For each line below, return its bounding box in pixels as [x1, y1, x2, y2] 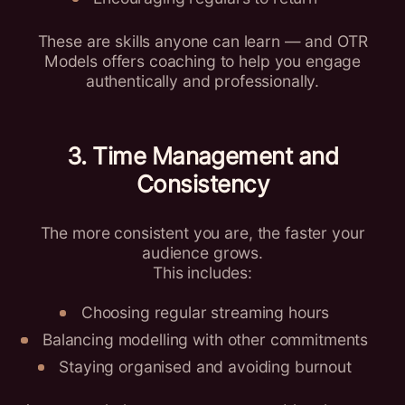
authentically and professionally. [85, 71, 320, 91]
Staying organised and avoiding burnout [59, 357, 352, 377]
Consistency [136, 170, 269, 199]
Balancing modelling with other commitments [42, 330, 369, 350]
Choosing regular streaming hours [80, 303, 330, 323]
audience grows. [142, 243, 263, 263]
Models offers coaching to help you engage [43, 52, 362, 71]
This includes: [152, 263, 253, 283]
